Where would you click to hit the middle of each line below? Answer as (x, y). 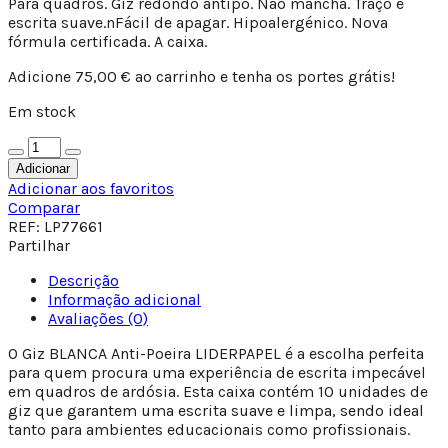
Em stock (42, 112)
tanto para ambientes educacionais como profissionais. (209, 430)
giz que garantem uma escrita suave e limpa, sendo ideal (216, 411)
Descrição (83, 281)
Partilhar (39, 246)
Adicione (41, 77)
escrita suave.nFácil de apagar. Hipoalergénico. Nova (198, 23)
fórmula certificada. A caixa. (107, 42)
